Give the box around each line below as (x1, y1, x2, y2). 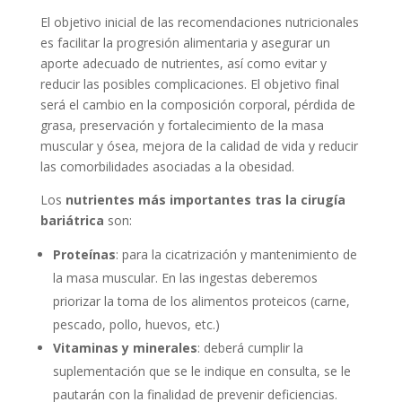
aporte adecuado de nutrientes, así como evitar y (39, 55, 327, 73)
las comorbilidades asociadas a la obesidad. (39, 158, 294, 176)
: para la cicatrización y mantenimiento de (115, 246, 357, 264)
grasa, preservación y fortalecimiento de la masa (39, 117, 324, 135)
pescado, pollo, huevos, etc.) (52, 316, 220, 334)
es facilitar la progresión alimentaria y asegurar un (39, 34, 330, 52)
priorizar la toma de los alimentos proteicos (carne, (52, 293, 350, 310)
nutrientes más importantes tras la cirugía (65, 191, 345, 209)
